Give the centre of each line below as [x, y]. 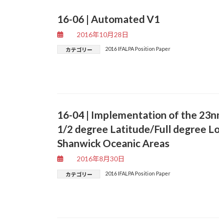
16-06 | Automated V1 [109, 19]
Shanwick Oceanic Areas [113, 143]
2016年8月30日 [101, 158]
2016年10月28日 [103, 34]
